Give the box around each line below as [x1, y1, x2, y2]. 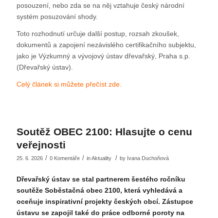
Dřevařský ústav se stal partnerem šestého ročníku [16, 175, 185, 183]
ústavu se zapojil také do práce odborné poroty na [16, 209, 184, 217]
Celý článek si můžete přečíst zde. [16, 80, 122, 89]
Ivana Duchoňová [127, 155, 169, 162]
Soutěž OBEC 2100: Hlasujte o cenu [16, 126, 192, 138]
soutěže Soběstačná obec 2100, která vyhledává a [16, 186, 182, 195]
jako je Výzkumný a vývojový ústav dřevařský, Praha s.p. [16, 52, 190, 60]
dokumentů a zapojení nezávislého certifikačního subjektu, [16, 41, 196, 49]
